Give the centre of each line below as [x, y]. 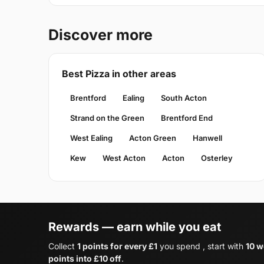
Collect [63, 246]
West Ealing [91, 138]
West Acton [124, 158]
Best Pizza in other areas [119, 73]
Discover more [100, 34]
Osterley [217, 158]
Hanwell [207, 138]
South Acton [184, 98]
